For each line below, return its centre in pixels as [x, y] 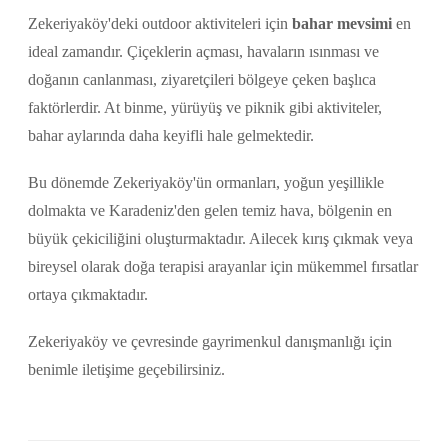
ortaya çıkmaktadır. [88, 294]
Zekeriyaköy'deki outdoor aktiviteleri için [160, 23]
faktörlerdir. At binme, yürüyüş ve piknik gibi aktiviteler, [205, 107]
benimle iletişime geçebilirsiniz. [126, 369]
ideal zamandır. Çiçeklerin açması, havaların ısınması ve [203, 51]
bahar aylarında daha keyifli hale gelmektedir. [171, 135]
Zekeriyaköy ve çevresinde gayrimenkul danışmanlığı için [210, 341]
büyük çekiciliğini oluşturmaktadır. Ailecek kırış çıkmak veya [220, 238]
